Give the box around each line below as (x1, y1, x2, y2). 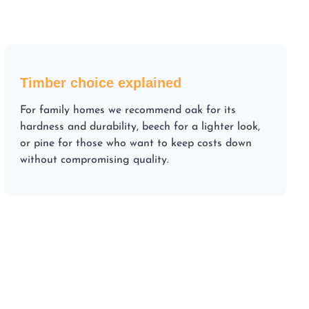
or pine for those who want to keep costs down (20, 137, 252, 149)
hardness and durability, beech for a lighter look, (20, 121, 261, 132)
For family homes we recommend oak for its (20, 104, 237, 116)
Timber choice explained (20, 74, 182, 90)
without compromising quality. (20, 154, 170, 166)
